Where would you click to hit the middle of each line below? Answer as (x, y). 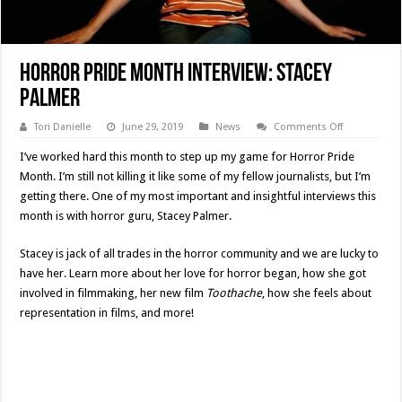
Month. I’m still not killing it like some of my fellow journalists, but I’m (196, 177)
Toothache (235, 293)
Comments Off (309, 127)
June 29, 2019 (153, 127)
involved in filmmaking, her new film (114, 293)
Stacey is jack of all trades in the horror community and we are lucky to (200, 254)
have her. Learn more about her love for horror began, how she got (193, 274)
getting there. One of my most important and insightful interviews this (198, 197)
